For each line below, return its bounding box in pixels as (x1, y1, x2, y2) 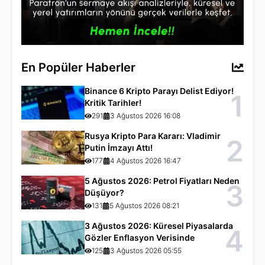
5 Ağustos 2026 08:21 (109, 201, 180, 210)
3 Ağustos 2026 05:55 (110, 245, 182, 255)
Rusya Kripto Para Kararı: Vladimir (85, 130, 221, 141)
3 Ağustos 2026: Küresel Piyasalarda (85, 220, 234, 231)
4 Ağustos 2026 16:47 (110, 156, 182, 165)
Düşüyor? (85, 187, 125, 198)
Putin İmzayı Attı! (85, 142, 153, 153)
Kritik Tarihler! (85, 97, 142, 108)
